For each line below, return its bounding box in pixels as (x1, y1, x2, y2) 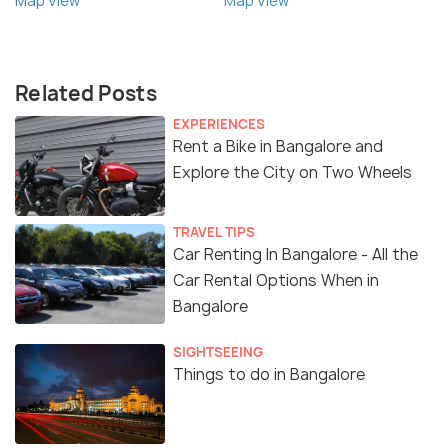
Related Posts (15, 79, 157, 107)
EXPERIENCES (173, 114, 265, 133)
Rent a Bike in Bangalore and (173, 135, 383, 157)
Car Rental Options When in (173, 269, 379, 291)
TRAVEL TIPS (173, 222, 255, 241)
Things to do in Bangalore (173, 363, 365, 385)
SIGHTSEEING (173, 342, 263, 361)
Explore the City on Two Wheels (173, 161, 412, 183)
